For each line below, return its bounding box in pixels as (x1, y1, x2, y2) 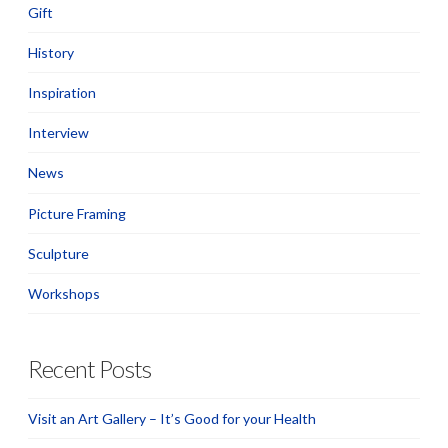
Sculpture (28, 244, 89, 262)
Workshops (28, 285, 100, 303)
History (28, 43, 74, 61)
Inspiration (28, 84, 96, 102)
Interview (28, 124, 89, 142)
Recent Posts (28, 355, 152, 384)
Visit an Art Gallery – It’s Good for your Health (28, 409, 316, 427)
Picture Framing (28, 204, 126, 222)
